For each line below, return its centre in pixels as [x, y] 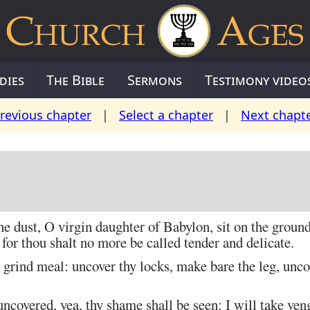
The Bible [76, 80]
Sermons [155, 80]
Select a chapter [166, 115]
